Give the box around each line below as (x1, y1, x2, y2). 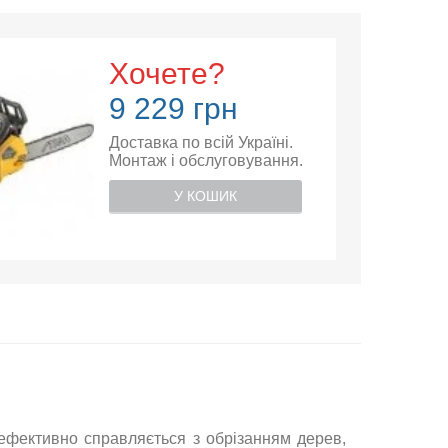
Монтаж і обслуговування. (108, 152, 303, 169)
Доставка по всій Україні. (108, 134, 293, 151)
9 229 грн (108, 92, 238, 125)
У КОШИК (173, 188, 237, 204)
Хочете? (108, 57, 225, 90)
